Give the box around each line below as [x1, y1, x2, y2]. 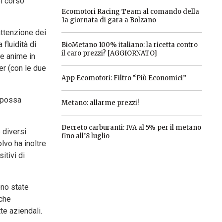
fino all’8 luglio [61, 132, 110, 140]
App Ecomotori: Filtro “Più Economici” [61, 74, 186, 82]
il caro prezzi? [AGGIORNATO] [61, 49, 157, 57]
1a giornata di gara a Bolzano [61, 16, 156, 24]
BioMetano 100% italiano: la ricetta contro [61, 41, 198, 49]
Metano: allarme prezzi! [61, 99, 139, 107]
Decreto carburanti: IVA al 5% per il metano [61, 123, 201, 132]
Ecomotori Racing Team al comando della [61, 7, 199, 16]
